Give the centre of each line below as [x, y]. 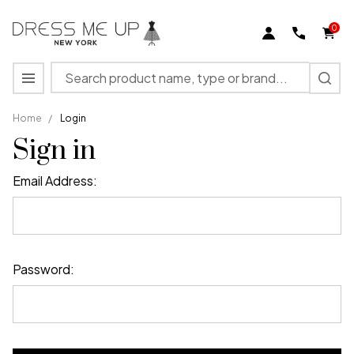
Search [72, 71]
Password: [43, 269]
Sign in [54, 151]
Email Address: [55, 181]
